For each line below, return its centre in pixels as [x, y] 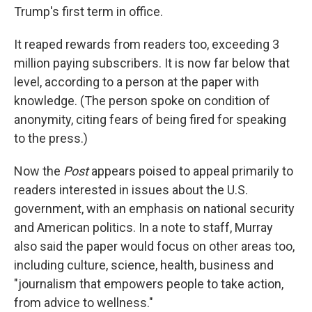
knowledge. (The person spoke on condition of [142, 101]
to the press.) [51, 139]
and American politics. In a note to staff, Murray [143, 228]
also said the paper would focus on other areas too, [154, 247]
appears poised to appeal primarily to [192, 171]
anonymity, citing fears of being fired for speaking [150, 120]
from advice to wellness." [84, 303]
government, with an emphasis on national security [154, 209]
